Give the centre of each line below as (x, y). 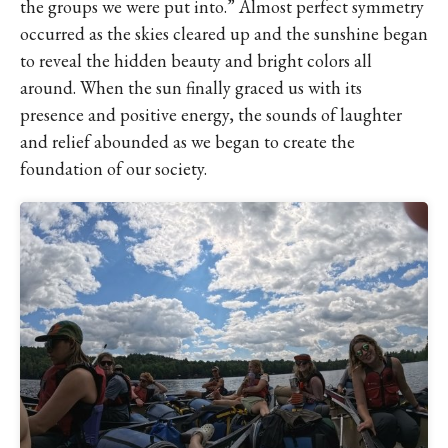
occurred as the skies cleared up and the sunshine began (224, 33)
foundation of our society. (113, 168)
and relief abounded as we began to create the (187, 141)
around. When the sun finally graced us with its (191, 87)
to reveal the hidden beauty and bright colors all (196, 60)
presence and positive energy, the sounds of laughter (211, 114)
